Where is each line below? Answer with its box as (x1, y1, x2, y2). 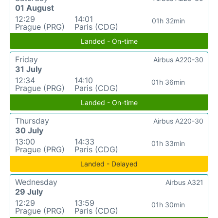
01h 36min (151, 77, 185, 86)
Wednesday (15, 177, 57, 187)
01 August (15, 2, 54, 13)
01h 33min (151, 139, 185, 147)
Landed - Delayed (80, 159, 138, 168)
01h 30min (151, 200, 185, 209)
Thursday (15, 115, 49, 126)
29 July (15, 186, 43, 197)
